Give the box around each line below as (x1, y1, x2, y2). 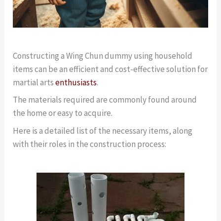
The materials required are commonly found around (13, 94, 197, 106)
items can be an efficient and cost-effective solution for (13, 63, 208, 74)
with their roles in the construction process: (13, 138, 167, 149)
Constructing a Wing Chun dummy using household (13, 50, 193, 61)
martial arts (13, 76, 56, 88)
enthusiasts (55, 76, 97, 88)
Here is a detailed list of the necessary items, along (13, 125, 193, 136)
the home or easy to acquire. (13, 108, 113, 119)
